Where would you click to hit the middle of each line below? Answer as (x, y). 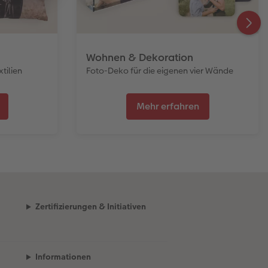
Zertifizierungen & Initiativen (90, 207)
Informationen (63, 257)
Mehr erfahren (167, 106)
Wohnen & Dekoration (140, 57)
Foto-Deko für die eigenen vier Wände (160, 70)
